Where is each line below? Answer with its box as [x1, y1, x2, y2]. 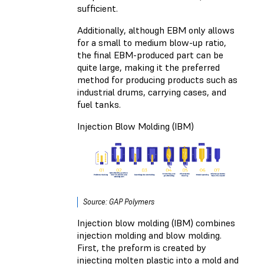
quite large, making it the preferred [77, 61, 220, 73]
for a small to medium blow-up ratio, [77, 36, 226, 48]
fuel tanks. [77, 98, 121, 110]
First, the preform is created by [77, 241, 206, 253]
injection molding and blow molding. [77, 229, 222, 241]
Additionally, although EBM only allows [77, 24, 235, 36]
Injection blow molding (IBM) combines [77, 216, 235, 229]
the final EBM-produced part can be [77, 48, 223, 61]
